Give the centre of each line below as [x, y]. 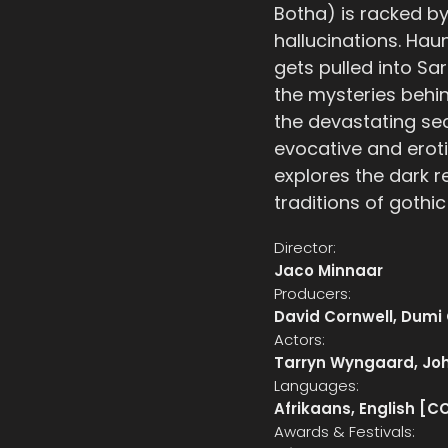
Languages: [316, 385]
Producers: [312, 293]
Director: [305, 247]
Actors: [299, 339]
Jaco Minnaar [328, 270]
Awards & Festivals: [344, 431]
